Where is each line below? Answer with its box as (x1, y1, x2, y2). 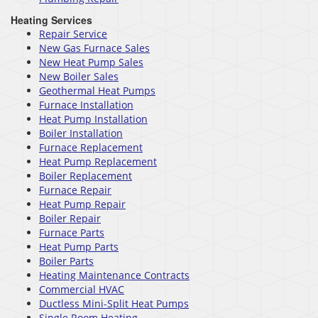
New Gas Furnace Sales (39, 40, 150, 55)
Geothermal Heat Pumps (39, 83, 155, 97)
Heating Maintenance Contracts (39, 268, 190, 282)
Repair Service (39, 26, 107, 40)
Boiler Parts (39, 253, 94, 268)
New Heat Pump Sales (39, 55, 143, 69)
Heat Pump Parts (39, 239, 119, 253)
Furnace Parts (39, 225, 104, 239)
